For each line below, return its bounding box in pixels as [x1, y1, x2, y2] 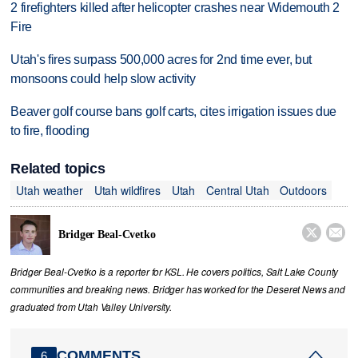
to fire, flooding [10, 123, 89, 137]
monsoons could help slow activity [10, 71, 196, 86]
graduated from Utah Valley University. [10, 300, 173, 314]
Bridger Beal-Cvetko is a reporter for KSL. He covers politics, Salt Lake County [10, 265, 339, 279]
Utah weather [16, 181, 83, 198]
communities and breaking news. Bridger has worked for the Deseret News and [10, 283, 345, 296]
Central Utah [206, 181, 269, 198]
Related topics [10, 161, 105, 177]
